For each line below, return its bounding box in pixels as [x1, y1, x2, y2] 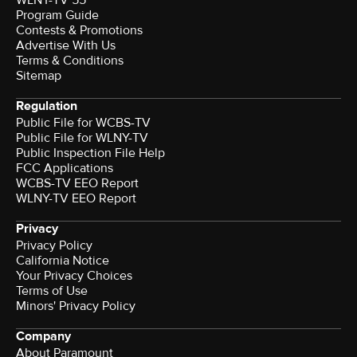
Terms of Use [16, 283, 88, 300]
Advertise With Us [16, 37, 116, 54]
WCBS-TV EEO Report [16, 175, 139, 192]
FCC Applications [16, 160, 113, 177]
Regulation [16, 98, 77, 115]
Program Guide [16, 7, 99, 24]
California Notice [16, 253, 109, 269]
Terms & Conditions [16, 53, 124, 69]
